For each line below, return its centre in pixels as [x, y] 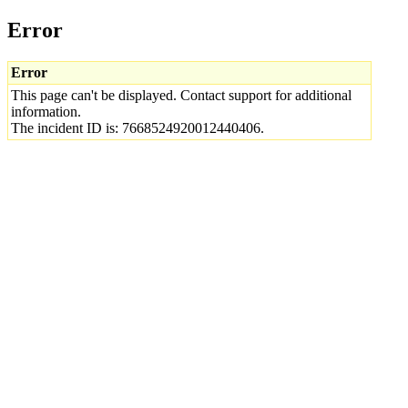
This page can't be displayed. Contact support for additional [181, 95]
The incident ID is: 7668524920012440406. [138, 127]
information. [46, 111]
